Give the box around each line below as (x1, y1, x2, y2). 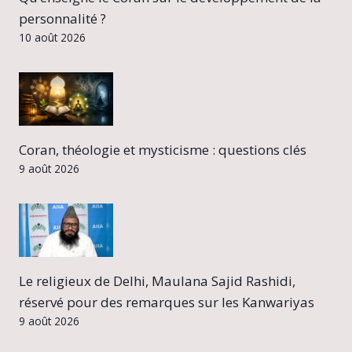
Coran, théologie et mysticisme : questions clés (19, 141, 306, 159)
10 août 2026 (19, 30, 86, 46)
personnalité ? (19, 9, 106, 28)
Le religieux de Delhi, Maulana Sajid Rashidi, (19, 272, 295, 291)
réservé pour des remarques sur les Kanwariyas (19, 293, 314, 312)
